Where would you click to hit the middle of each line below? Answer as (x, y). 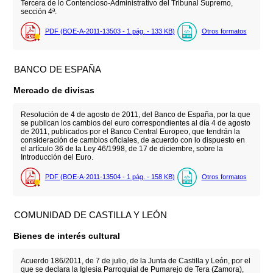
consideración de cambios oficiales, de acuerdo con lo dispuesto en (133, 140)
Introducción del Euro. (57, 158)
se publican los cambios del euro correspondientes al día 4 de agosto (135, 123)
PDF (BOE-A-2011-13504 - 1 (88, 176)
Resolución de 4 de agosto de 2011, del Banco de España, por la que (135, 115)
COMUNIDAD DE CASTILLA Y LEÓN (91, 214)
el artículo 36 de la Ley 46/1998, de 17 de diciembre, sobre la (122, 149)
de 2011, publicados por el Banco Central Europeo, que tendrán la (130, 132)
